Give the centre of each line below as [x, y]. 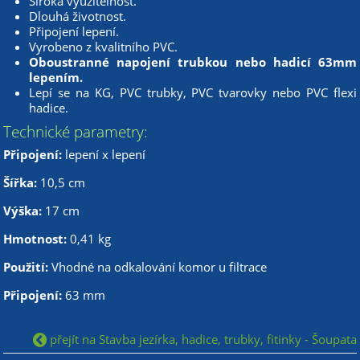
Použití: [28, 266]
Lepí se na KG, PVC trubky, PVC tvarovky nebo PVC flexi [193, 92]
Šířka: [22, 182]
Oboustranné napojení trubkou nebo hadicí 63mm [193, 61]
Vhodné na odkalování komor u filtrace [160, 266]
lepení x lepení [106, 154]
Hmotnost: [35, 238]
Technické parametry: [76, 131]
